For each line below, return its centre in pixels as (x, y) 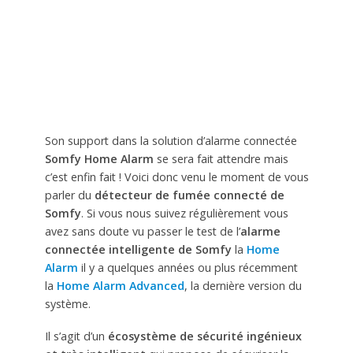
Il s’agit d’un (76, 336)
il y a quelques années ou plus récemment (188, 268)
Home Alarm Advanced (120, 286)
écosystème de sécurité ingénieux (204, 336)
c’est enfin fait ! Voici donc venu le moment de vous (176, 177)
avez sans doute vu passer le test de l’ (142, 232)
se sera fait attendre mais (221, 159)
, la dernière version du (243, 286)
